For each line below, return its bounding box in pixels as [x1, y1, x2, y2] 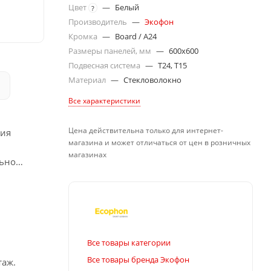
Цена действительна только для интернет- [68, 125, 223, 135]
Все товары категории [87, 237, 171, 248]
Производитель [68, 16, 129, 27]
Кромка [68, 31, 99, 42]
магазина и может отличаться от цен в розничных [68, 137, 250, 148]
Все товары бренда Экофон [87, 253, 189, 265]
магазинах [68, 149, 106, 160]
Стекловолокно [123, 74, 181, 85]
